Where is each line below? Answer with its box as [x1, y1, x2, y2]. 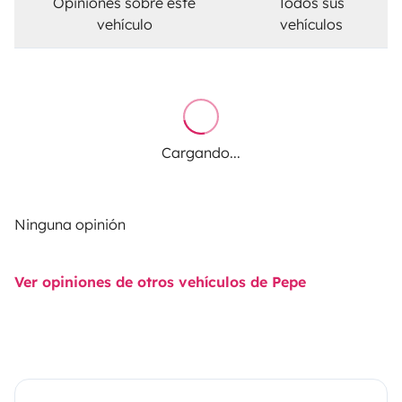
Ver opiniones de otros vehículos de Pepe [14, 273, 306, 292]
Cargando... [162, 144, 240, 162]
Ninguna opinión [14, 215, 126, 234]
